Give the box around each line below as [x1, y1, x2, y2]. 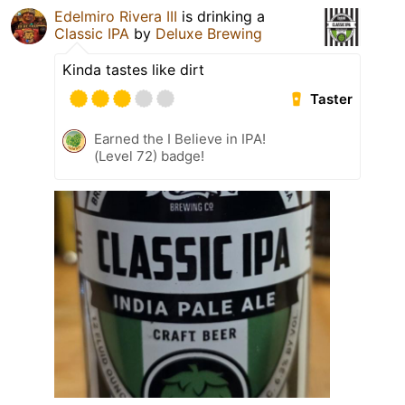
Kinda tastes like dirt [62, 61, 204, 80]
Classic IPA [54, 24, 129, 43]
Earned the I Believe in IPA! [94, 130, 266, 148]
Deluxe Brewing [155, 24, 262, 43]
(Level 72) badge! [94, 147, 204, 165]
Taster [310, 90, 353, 108]
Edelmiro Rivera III [54, 7, 177, 26]
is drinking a [177, 7, 265, 26]
